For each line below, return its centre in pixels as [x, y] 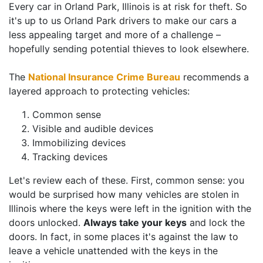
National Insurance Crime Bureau [104, 77]
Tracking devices [70, 156]
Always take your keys [135, 222]
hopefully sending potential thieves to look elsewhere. [129, 48]
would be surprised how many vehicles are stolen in [124, 194]
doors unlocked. [46, 222]
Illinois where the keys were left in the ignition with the [130, 208]
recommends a [215, 77]
